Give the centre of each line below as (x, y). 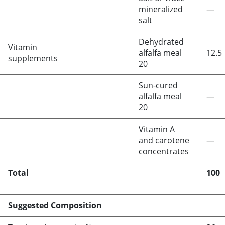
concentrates (164, 151)
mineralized (161, 9)
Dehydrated (161, 42)
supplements (33, 58)
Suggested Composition (55, 205)
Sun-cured (158, 85)
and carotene (164, 140)
